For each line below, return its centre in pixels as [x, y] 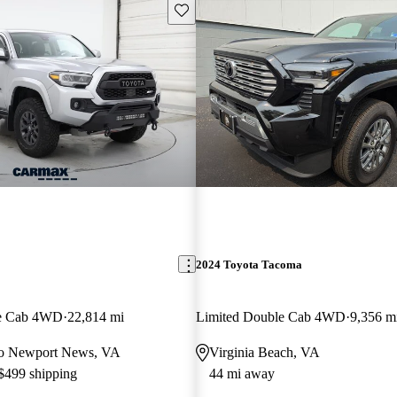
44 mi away [241, 373]
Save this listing [214, 9]
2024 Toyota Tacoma [249, 264]
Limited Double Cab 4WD [270, 316]
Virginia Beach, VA [264, 352]
